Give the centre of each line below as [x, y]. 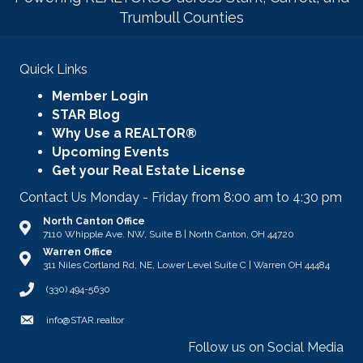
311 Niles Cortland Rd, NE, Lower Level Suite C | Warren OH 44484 [186, 265]
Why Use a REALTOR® [124, 134]
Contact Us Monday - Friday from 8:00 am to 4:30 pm [181, 198]
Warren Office [78, 252]
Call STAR [49, 291]
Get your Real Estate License [149, 171]
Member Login [100, 96]
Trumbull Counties [181, 18]
